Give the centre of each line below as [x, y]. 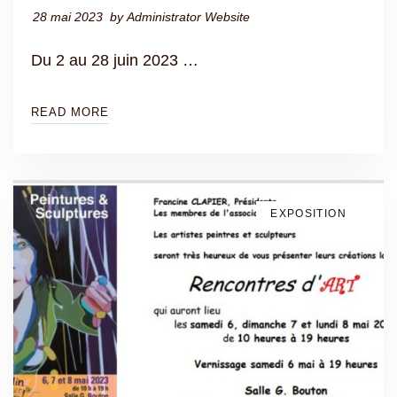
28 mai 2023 [68, 17]
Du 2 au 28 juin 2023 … [115, 61]
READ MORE [70, 113]
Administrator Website [188, 17]
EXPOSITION [308, 214]
